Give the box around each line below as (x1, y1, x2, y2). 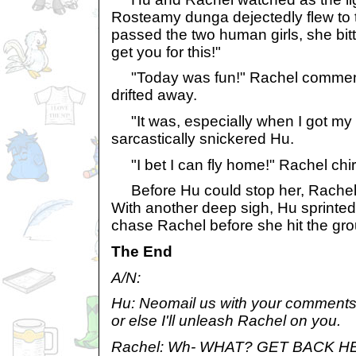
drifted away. (111, 87, 197, 104)
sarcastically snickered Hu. (111, 130, 294, 147)
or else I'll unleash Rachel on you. (111, 312, 341, 330)
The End (111, 242, 172, 260)
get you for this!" (111, 43, 221, 60)
